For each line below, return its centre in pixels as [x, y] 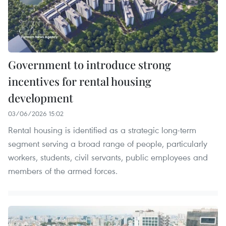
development [41, 98]
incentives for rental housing [80, 81]
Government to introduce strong [90, 65]
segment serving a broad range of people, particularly [108, 144]
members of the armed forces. [63, 171]
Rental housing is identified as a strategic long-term [102, 130]
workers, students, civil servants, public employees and [108, 157]
